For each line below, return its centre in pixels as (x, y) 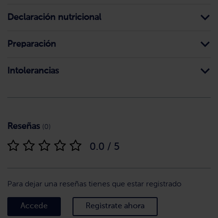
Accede (34, 207)
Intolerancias (33, 71)
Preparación (32, 45)
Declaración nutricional (54, 18)
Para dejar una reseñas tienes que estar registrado (94, 185)
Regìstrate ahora (115, 207)
